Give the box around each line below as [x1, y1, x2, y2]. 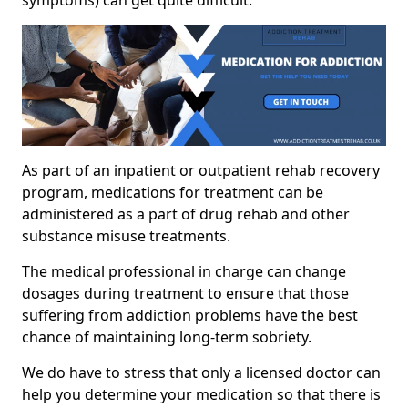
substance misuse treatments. [22, 226, 230, 247]
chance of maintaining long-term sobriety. [22, 327, 311, 348]
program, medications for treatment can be [22, 182, 323, 203]
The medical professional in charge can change [22, 261, 346, 282]
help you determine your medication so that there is [22, 384, 381, 405]
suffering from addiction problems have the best [22, 305, 358, 326]
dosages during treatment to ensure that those [22, 283, 349, 304]
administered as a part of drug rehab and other [22, 204, 350, 225]
